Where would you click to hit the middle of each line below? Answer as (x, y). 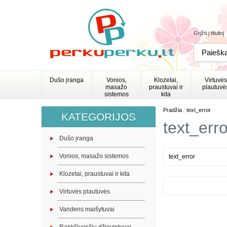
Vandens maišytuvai (87, 209)
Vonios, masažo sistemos (94, 156)
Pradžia (173, 110)
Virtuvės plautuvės (85, 192)
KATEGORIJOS (99, 117)
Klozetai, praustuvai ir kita (94, 174)
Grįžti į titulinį (209, 33)
